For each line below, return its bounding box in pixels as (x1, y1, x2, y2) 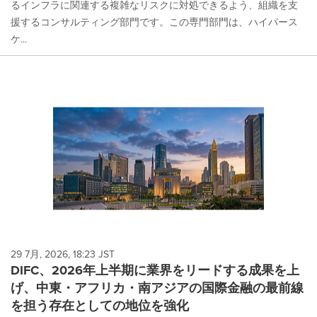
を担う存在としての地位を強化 (11, 296, 189, 315)
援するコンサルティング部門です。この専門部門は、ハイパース (11, 14, 298, 30)
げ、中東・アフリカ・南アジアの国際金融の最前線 (11, 278, 304, 297)
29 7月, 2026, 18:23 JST (11, 246, 115, 262)
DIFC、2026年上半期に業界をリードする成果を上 (11, 260, 299, 279)
